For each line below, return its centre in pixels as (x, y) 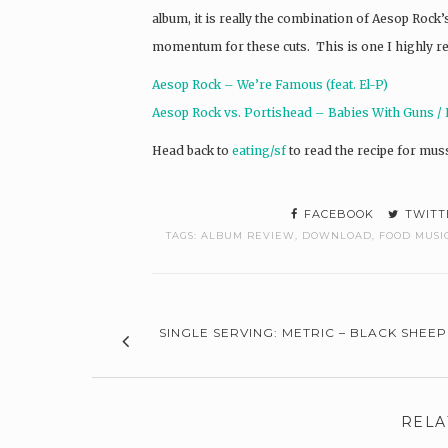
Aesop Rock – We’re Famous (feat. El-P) (270, 85)
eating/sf (259, 151)
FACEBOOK (337, 214)
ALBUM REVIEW (248, 236)
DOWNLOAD (337, 236)
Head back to (192, 151)
